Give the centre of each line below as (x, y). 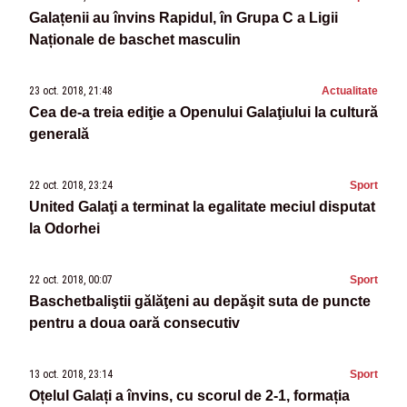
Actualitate (350, 91)
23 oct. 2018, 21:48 (71, 91)
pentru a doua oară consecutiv (134, 323)
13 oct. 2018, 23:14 (71, 375)
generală (59, 134)
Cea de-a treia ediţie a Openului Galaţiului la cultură (203, 113)
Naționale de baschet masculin (135, 40)
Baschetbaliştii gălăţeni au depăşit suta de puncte (200, 302)
